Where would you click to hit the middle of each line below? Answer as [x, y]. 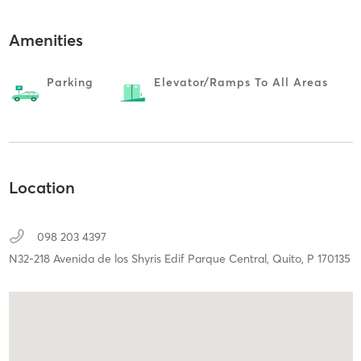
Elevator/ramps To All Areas [241, 82]
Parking [70, 82]
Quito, [289, 259]
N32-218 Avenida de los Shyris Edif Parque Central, [140, 259]
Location [41, 188]
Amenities [46, 39]
